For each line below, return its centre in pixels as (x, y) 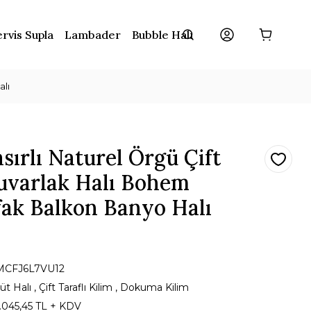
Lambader (92, 35)
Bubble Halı (162, 35)
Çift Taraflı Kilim (76, 287)
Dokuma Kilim (154, 287)
